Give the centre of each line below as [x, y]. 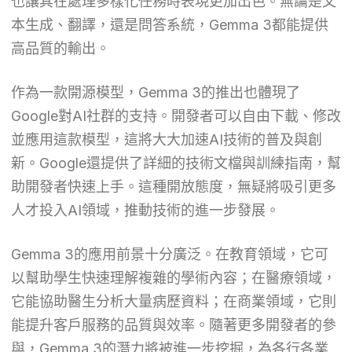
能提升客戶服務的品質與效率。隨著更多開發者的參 [173, 324]
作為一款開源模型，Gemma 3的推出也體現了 [155, 92]
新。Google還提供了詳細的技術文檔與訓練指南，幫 [176, 163]
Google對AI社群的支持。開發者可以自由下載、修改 [176, 115]
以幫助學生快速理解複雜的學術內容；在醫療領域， [173, 277]
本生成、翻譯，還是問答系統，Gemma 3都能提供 [169, 24]
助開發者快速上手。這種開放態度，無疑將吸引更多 [173, 186]
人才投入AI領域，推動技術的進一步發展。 [145, 210]
